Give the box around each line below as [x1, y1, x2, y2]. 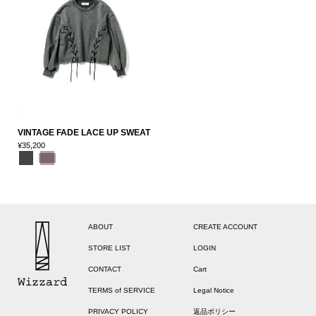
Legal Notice [193, 286, 234, 295]
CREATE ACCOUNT [193, 223, 257, 231]
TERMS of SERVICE [87, 286, 155, 295]
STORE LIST [87, 244, 130, 253]
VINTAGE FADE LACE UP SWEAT [18, 128, 150, 138]
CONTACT [87, 265, 121, 274]
